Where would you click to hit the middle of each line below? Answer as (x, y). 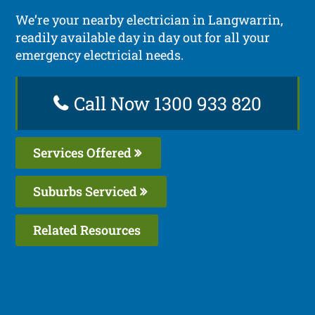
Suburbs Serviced (87, 191)
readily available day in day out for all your (143, 37)
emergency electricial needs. (100, 54)
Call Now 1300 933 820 (166, 103)
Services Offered (84, 152)
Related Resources (87, 230)
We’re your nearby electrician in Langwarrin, (150, 19)
